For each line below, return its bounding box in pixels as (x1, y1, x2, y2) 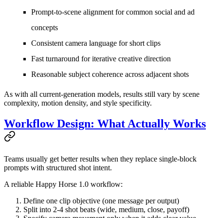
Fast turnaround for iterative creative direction (31, 54, 171, 63)
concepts (31, 23, 58, 32)
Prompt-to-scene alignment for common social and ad (31, 8, 195, 17)
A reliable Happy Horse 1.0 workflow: (4, 180, 123, 189)
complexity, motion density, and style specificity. (4, 99, 152, 108)
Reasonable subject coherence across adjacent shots (31, 70, 189, 79)
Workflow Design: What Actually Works (4, 117, 206, 130)
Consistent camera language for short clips (31, 39, 161, 48)
